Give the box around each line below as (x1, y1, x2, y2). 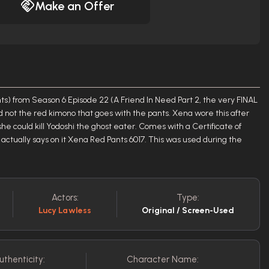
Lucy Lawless (38, 205, 92, 216)
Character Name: (126, 254, 199, 265)
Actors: (51, 192, 79, 203)
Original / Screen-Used (142, 205, 235, 216)
